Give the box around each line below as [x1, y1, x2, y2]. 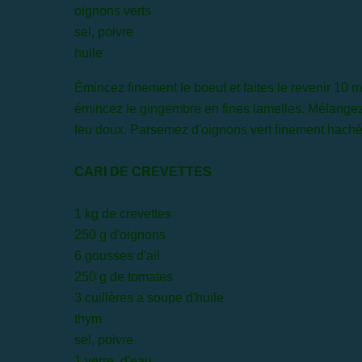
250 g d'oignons [74, 227, 166, 242]
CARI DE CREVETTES [74, 164, 212, 179]
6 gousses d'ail [74, 248, 160, 263]
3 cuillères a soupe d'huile [74, 290, 224, 305]
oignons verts [74, 3, 151, 18]
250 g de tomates [74, 269, 173, 284]
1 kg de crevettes [74, 206, 175, 221]
